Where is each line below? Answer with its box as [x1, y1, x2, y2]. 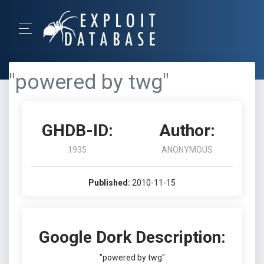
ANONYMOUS [161, 145, 213, 154]
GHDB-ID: [41, 121, 113, 140]
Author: [159, 121, 215, 140]
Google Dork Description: [38, 227, 226, 247]
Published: [88, 178, 130, 187]
